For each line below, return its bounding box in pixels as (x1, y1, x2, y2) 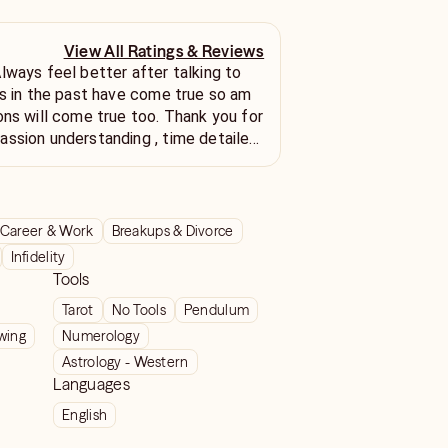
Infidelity (10, 248, 66, 266)
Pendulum (183, 301, 250, 319)
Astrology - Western (62, 353, 189, 371)
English (62, 406, 108, 424)
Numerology (62, 327, 141, 345)
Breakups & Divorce (111, 222, 234, 240)
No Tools (111, 301, 166, 319)
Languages (53, 374, 131, 394)
